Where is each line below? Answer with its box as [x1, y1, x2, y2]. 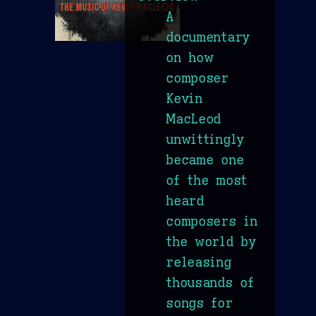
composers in [166, 212, 257, 230]
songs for [166, 294, 233, 312]
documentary [166, 28, 250, 46]
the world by [166, 233, 256, 250]
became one [166, 151, 244, 169]
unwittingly [166, 130, 244, 148]
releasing [166, 253, 231, 271]
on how [166, 49, 214, 66]
